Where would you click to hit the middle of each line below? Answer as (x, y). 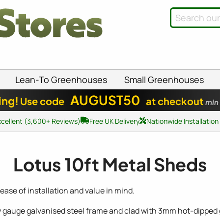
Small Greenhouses (164, 79)
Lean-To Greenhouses (61, 79)
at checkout (175, 101)
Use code (43, 101)
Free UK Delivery (114, 121)
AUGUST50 (105, 100)
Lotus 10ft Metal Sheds (110, 164)
